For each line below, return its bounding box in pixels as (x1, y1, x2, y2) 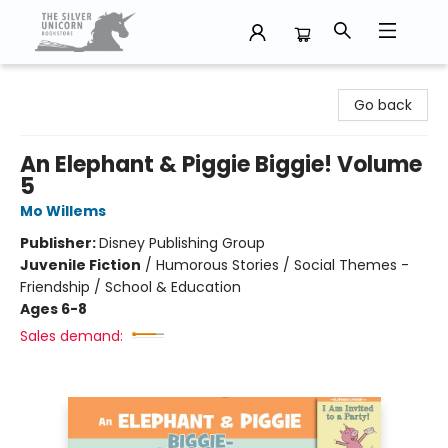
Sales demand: (20, 326, 123, 346)
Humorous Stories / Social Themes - (156, 255, 409, 275)
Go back (354, 95, 412, 115)
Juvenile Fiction (20, 255, 141, 275)
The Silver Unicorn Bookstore (15, 73, 212, 93)
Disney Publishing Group (99, 233, 265, 253)
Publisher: (20, 233, 99, 253)
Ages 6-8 (20, 299, 87, 319)
